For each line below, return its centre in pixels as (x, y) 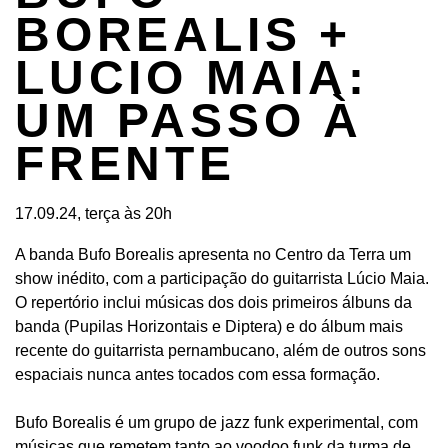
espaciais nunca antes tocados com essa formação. (197, 375)
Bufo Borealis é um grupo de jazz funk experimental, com (216, 423)
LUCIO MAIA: (192, 78)
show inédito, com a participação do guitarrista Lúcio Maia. (222, 279)
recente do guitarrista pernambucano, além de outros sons (220, 351)
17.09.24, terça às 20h (93, 214)
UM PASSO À (189, 121)
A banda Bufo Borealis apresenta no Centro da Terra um (213, 255)
